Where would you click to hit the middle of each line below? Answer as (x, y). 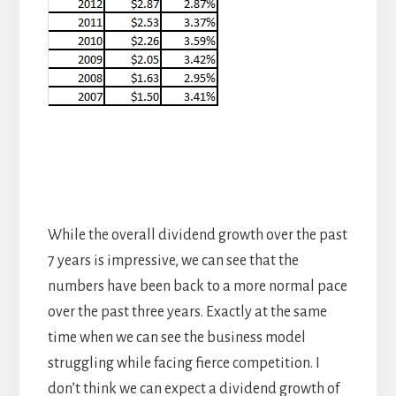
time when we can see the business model (176, 337)
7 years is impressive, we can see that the (173, 260)
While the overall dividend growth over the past (197, 235)
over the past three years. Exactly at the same (187, 312)
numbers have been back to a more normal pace (197, 286)
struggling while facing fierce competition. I (183, 363)
